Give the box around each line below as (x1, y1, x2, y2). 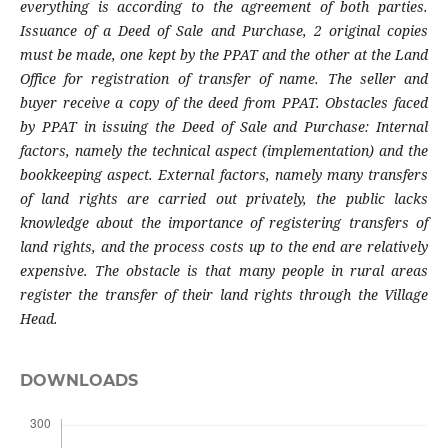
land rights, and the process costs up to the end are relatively (19, 237, 429, 257)
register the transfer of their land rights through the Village (19, 285, 429, 305)
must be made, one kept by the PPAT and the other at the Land (19, 45, 429, 65)
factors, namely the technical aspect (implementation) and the (19, 141, 429, 161)
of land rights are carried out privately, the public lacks (19, 189, 429, 209)
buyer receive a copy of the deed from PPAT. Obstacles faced (19, 93, 429, 113)
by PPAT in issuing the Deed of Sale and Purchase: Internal (19, 117, 429, 137)
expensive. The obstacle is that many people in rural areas (19, 261, 429, 281)
